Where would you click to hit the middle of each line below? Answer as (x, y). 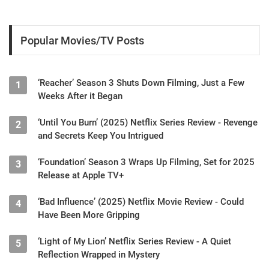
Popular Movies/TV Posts (82, 40)
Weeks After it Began (80, 96)
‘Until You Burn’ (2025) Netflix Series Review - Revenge (148, 123)
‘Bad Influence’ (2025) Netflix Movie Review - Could (141, 202)
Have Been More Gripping (89, 215)
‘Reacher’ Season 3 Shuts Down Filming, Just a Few (141, 83)
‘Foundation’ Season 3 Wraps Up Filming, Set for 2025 (146, 162)
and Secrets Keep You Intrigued (101, 136)
